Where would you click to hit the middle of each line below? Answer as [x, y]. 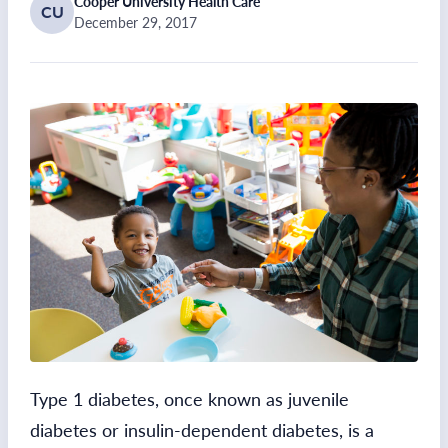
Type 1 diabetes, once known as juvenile [189, 398]
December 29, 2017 [135, 22]
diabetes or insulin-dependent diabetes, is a [202, 429]
